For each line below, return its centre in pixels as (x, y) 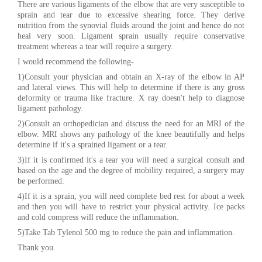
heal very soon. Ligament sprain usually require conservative (131, 36)
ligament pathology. (50, 108)
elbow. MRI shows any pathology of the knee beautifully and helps (131, 134)
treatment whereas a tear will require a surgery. (95, 46)
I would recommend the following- (76, 61)
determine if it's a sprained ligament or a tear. (93, 144)
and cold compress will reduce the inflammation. (98, 217)
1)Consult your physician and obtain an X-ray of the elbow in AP (131, 77)
